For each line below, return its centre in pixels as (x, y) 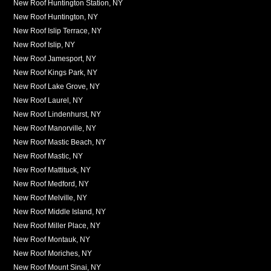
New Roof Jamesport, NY (55, 58)
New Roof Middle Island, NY (60, 211)
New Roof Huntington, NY (56, 17)
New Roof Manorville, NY (55, 128)
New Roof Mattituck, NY (52, 170)
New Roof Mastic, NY (48, 156)
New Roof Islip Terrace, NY (58, 31)
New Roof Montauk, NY (52, 239)
